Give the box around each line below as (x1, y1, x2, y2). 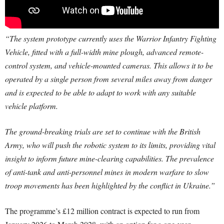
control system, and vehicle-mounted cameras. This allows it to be (5, 60, 213, 71)
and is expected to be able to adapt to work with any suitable (5, 87, 196, 98)
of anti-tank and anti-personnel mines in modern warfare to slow (5, 166, 209, 177)
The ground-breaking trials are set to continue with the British (5, 126, 200, 137)
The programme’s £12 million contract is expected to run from (5, 205, 199, 216)
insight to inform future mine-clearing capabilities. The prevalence (5, 153, 214, 164)
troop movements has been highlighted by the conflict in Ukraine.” (5, 180, 215, 191)
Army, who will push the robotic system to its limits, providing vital (5, 139, 215, 150)
